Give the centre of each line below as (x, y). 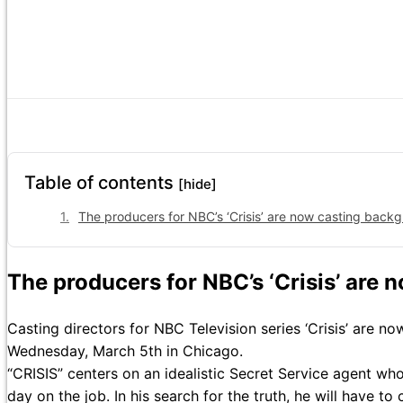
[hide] (197, 184)
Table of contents (101, 183)
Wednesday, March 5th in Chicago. (125, 351)
